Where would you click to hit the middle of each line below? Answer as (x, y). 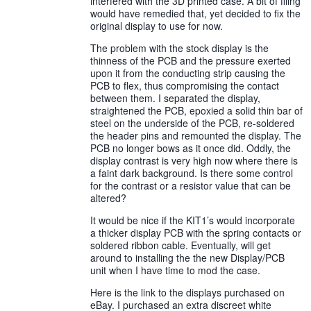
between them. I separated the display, (175, 98)
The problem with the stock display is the (179, 48)
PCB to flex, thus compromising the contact (185, 85)
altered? (108, 198)
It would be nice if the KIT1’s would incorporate (193, 220)
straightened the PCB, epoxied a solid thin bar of (196, 110)
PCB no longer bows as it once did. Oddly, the (191, 148)
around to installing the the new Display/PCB (187, 258)
